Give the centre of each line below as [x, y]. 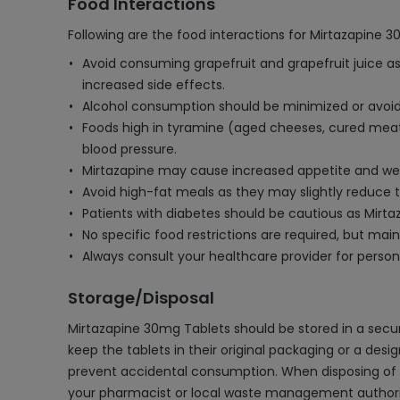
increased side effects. [154, 85]
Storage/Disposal [141, 298]
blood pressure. [129, 149]
